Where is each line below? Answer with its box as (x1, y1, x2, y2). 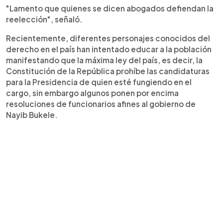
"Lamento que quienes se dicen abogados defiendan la (6, 3, 214, 13)
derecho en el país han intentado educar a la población (6, 44, 212, 54)
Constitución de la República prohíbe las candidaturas (6, 66, 210, 76)
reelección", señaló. (6, 14, 83, 24)
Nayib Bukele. (6, 110, 58, 119)
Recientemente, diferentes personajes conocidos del (6, 33, 210, 43)
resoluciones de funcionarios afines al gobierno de (6, 99, 196, 109)
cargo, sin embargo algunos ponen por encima (6, 88, 179, 98)
